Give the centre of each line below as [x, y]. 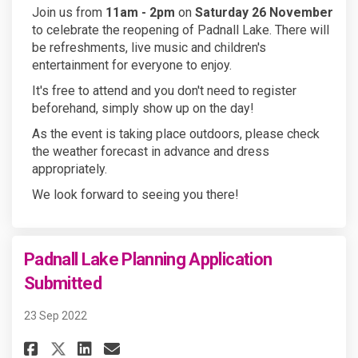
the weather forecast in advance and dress [151, 152]
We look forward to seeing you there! [135, 195]
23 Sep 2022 [56, 315]
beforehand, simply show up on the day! [143, 109]
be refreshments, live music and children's [149, 48]
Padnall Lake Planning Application [148, 260]
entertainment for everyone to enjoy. [132, 66]
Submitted [63, 284]
